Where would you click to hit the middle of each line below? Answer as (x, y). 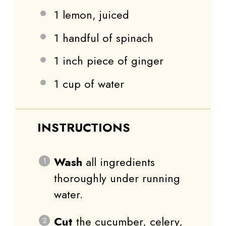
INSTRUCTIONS (84, 128)
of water (102, 84)
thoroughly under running (117, 178)
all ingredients (119, 162)
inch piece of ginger (111, 61)
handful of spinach (106, 38)
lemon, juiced (94, 14)
